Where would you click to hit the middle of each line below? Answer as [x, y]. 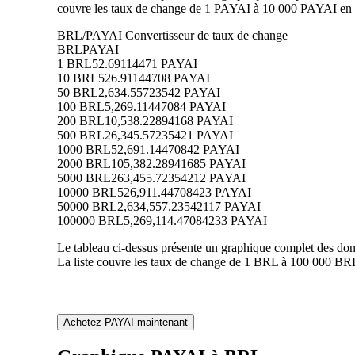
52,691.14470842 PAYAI [175, 150]
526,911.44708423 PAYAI [184, 193]
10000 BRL [87, 193]
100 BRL [81, 107]
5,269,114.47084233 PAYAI [195, 221]
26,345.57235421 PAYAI [169, 136]
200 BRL [81, 121]
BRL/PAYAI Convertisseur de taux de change [172, 36]
